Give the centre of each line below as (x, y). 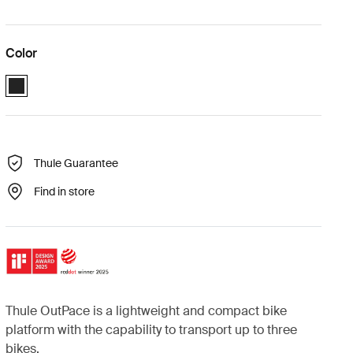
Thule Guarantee (76, 163)
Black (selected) (46, 77)
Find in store (64, 191)
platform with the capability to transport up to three (151, 329)
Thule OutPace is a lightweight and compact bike (146, 310)
